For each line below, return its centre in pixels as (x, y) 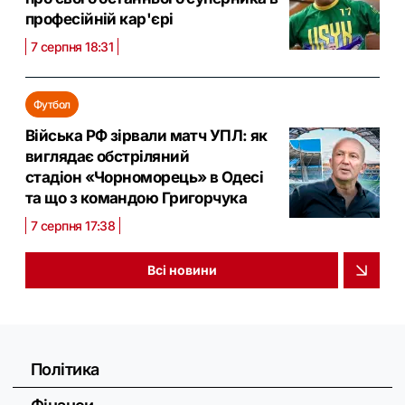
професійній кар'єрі (99, 19)
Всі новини (182, 270)
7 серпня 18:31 (72, 46)
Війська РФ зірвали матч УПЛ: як (146, 135)
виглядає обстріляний (107, 156)
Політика (65, 369)
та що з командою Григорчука (137, 198)
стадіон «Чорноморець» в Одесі (145, 177)
